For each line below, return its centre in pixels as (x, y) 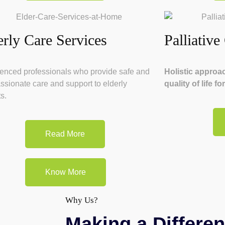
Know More (65, 172)
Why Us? (82, 200)
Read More (65, 134)
